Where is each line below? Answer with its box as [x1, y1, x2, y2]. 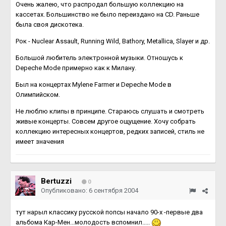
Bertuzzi [41, 177, 72, 186]
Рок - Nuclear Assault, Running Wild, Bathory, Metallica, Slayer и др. [16, 37, 210, 45]
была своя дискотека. [16, 21, 84, 28]
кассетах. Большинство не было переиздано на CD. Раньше [16, 11, 199, 18]
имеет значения [16, 138, 64, 145]
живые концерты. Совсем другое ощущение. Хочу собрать [16, 118, 196, 125]
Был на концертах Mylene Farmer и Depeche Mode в [16, 81, 172, 88]
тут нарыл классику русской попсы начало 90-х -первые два [16, 208, 203, 216]
